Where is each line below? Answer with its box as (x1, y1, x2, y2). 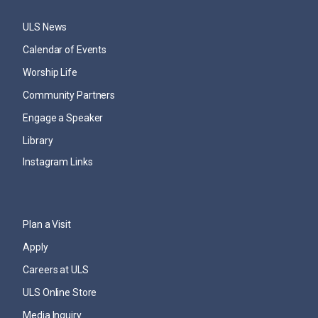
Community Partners (23, 89, 115, 101)
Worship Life (23, 67, 77, 78)
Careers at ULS (23, 264, 89, 275)
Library (23, 135, 53, 146)
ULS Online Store (23, 287, 97, 298)
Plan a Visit (23, 219, 71, 230)
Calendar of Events (23, 44, 106, 55)
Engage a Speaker (23, 112, 104, 124)
